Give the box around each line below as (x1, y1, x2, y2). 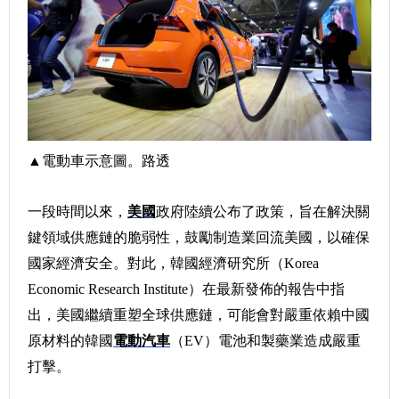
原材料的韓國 (28, 333, 113, 348)
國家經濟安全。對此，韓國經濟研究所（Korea (28, 256, 319, 271)
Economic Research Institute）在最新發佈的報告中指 (28, 281, 345, 297)
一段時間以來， (28, 204, 127, 219)
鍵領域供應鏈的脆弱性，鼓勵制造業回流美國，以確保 (28, 230, 370, 245)
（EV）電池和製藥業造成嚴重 (170, 333, 361, 348)
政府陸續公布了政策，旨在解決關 (156, 204, 370, 219)
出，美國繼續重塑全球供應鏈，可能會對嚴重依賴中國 (28, 307, 370, 322)
